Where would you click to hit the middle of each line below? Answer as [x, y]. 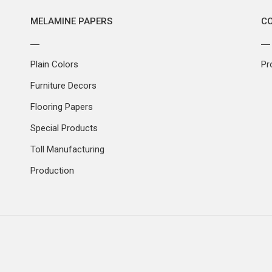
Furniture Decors [63, 86]
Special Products [64, 128]
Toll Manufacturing [67, 150]
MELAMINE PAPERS [71, 22]
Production [52, 171]
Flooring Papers [62, 107]
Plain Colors [54, 65]
